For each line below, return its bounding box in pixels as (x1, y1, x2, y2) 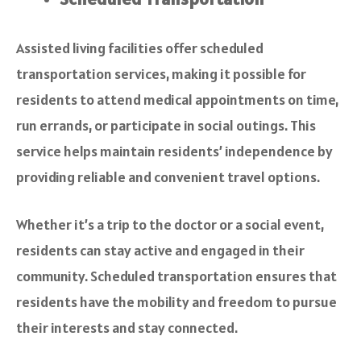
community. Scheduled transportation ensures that (16, 267, 337, 286)
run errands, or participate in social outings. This (16, 116, 316, 135)
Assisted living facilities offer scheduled (16, 39, 263, 58)
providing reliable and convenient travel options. (16, 168, 320, 187)
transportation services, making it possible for (16, 64, 306, 84)
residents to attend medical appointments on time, (16, 90, 338, 110)
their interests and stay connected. (16, 318, 238, 338)
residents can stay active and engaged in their (16, 241, 305, 260)
